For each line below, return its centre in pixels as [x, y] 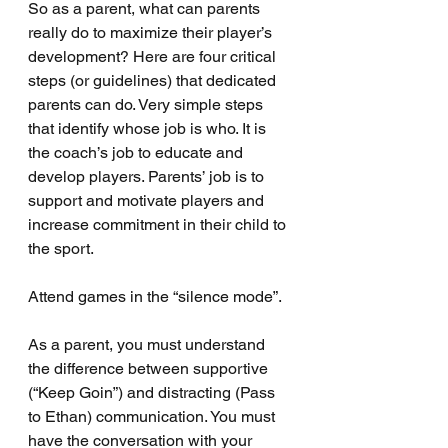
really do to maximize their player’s [152, 32]
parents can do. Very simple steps [147, 104]
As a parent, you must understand [148, 344]
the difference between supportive [150, 368]
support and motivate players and [148, 200]
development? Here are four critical [154, 56]
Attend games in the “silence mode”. [155, 296]
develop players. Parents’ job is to [148, 176]
